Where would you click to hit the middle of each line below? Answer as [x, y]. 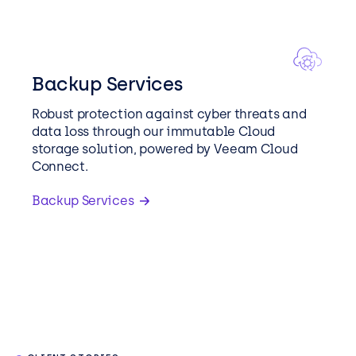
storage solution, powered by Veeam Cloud [165, 149]
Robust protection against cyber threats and [169, 114]
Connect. [60, 167]
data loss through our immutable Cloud [154, 132]
